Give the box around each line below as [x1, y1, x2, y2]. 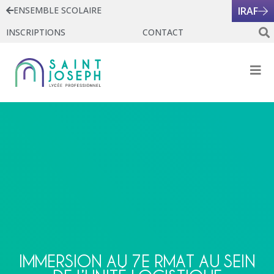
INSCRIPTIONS [6, 26, 65, 38]
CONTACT [142, 26, 183, 38]
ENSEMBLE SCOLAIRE [13, 4, 102, 16]
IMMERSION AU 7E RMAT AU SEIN [18, 251, 256, 271]
